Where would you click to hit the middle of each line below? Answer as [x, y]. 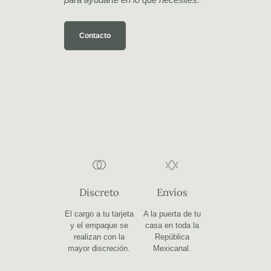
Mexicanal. [172, 249]
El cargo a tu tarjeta [99, 214]
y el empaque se [99, 226]
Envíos [172, 192]
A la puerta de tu [172, 214]
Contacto [95, 35]
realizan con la [99, 237]
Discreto [99, 192]
